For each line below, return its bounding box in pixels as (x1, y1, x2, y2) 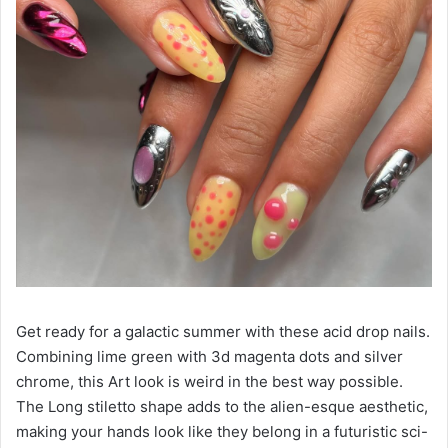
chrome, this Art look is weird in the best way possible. (16, 372, 403, 392)
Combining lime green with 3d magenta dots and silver (16, 347, 403, 367)
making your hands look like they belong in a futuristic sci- (16, 422, 428, 442)
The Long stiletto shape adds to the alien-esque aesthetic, (16, 397, 428, 417)
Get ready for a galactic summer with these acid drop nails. (16, 322, 430, 342)
